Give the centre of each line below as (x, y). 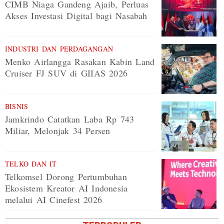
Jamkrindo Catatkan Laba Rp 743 (70, 119)
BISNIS (17, 106)
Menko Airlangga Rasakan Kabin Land (80, 62)
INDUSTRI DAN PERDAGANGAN (59, 49)
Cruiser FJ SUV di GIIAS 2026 (66, 73)
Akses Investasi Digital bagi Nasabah (76, 16)
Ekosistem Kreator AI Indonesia (66, 188)
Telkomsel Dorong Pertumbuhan (66, 177)
